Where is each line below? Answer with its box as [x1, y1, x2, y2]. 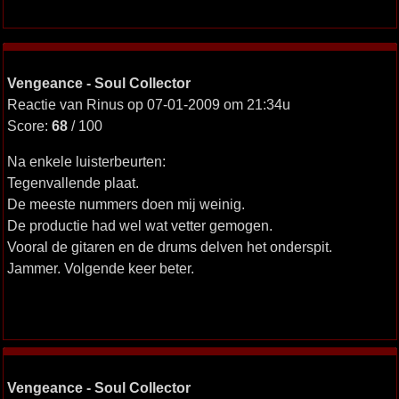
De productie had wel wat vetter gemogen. [6, 217, 273, 233]
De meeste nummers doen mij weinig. [6, 196, 245, 212]
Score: [6, 118, 52, 134]
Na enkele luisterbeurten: [6, 153, 166, 169]
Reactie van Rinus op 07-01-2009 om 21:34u [6, 96, 290, 112]
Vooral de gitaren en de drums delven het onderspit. [6, 239, 332, 255]
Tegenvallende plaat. [6, 175, 139, 191]
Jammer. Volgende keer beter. [6, 260, 194, 276]
